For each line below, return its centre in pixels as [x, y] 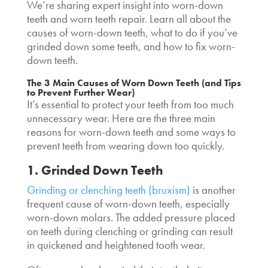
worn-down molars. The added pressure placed [131, 217]
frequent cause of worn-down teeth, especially [128, 203]
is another [213, 190]
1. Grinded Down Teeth [95, 170]
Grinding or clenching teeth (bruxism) [108, 190]
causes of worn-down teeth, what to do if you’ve [132, 32]
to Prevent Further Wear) [80, 92]
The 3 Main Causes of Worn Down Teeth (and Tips [134, 83]
